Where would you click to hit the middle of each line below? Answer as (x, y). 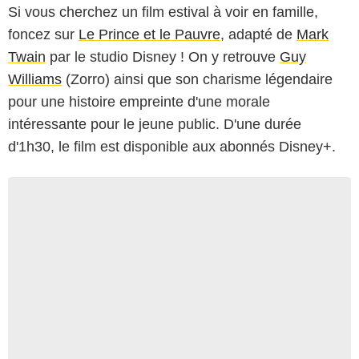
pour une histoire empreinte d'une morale (139, 101)
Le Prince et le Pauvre (149, 34)
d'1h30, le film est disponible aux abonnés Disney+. (172, 146)
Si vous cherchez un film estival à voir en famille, (163, 12)
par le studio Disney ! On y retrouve (163, 56)
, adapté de (258, 34)
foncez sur (43, 34)
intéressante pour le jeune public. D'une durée (155, 124)
